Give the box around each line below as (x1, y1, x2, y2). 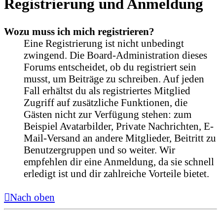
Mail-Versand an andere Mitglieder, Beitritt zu (24, 132, 216, 144)
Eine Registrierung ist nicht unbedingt (24, 37, 184, 49)
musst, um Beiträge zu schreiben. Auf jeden (24, 73, 204, 84)
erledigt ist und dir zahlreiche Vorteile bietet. (24, 167, 209, 179)
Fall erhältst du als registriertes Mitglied (24, 84, 190, 96)
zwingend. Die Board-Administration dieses (24, 49, 207, 61)
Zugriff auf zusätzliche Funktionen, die (24, 96, 187, 108)
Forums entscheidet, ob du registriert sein (24, 61, 196, 73)
